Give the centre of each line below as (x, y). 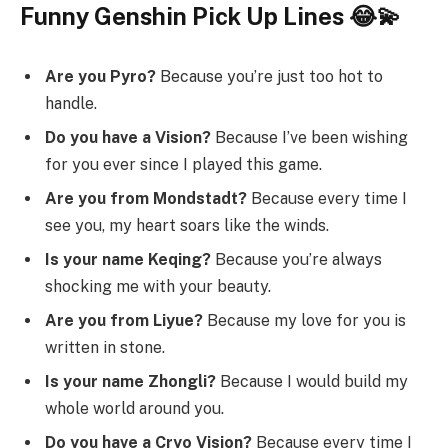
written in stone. (105, 347)
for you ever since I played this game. (183, 164)
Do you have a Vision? (128, 137)
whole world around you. (134, 408)
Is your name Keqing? (128, 259)
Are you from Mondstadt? (146, 198)
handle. (71, 103)
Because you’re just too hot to (269, 76)
